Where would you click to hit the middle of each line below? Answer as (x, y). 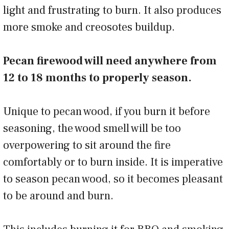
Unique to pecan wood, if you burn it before (107, 111)
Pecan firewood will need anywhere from (110, 61)
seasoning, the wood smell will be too (92, 128)
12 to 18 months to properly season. (99, 77)
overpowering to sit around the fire (87, 145)
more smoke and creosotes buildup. (91, 27)
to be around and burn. (61, 196)
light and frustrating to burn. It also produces (112, 10)
